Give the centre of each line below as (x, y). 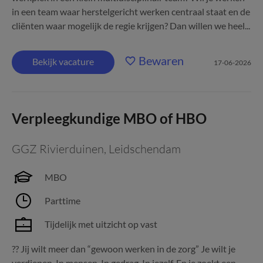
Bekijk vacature (63, 61)
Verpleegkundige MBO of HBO (109, 118)
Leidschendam (145, 149)
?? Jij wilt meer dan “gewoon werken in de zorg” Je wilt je (124, 249)
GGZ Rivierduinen (58, 149)
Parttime (63, 200)
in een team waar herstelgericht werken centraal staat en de (131, 11)
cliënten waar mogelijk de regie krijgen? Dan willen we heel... (131, 26)
